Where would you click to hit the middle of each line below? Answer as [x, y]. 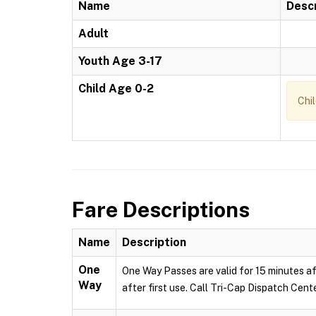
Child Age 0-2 [116, 89]
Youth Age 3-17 [120, 61]
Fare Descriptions [161, 209]
